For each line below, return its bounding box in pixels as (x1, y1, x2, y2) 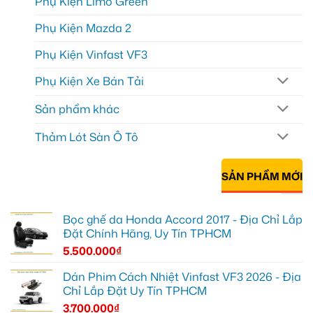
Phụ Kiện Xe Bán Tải (35, 73, 144, 89)
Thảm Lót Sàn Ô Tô (35, 129, 138, 145)
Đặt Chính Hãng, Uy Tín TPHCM (63, 226, 231, 242)
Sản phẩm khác (35, 101, 119, 117)
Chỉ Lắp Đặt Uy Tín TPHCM (63, 283, 207, 299)
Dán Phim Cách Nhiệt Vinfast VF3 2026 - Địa (63, 269, 301, 285)
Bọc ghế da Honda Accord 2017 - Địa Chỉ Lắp (63, 212, 303, 228)
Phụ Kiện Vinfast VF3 (35, 46, 147, 62)
